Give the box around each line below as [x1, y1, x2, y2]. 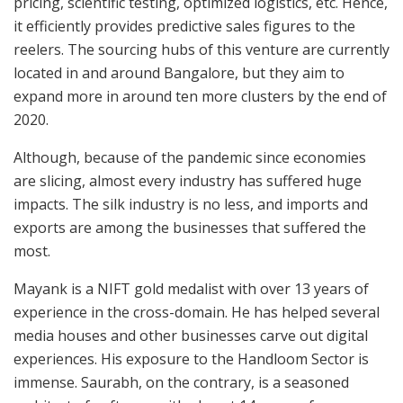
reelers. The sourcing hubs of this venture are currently [13, 39, 390, 59]
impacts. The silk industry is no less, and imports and [13, 193, 368, 214]
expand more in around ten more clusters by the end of [13, 85, 387, 106]
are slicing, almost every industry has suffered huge [13, 170, 362, 191]
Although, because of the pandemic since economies [13, 147, 366, 167]
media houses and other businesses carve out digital [13, 325, 368, 345]
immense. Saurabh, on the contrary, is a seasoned [13, 372, 349, 392]
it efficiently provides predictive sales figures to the [13, 15, 355, 36]
